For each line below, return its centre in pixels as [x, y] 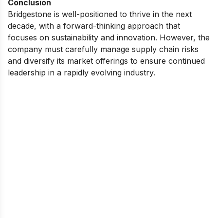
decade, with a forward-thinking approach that [94, 26]
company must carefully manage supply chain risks [103, 49]
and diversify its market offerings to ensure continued [106, 61]
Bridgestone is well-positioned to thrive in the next [100, 14]
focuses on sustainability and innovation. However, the [109, 37]
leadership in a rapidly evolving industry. [82, 72]
